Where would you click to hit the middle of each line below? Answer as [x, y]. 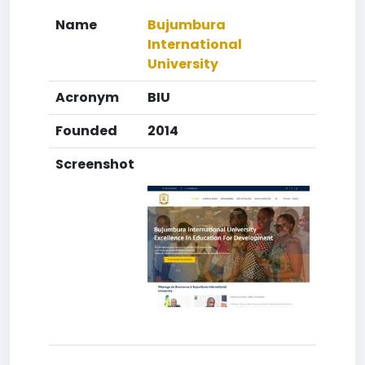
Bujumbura [187, 25]
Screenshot [95, 164]
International [195, 44]
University [183, 64]
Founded [86, 131]
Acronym [87, 97]
